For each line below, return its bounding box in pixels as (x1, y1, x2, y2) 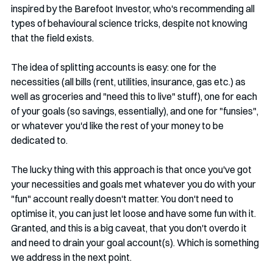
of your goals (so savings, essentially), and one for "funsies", (11, 104, 260, 117)
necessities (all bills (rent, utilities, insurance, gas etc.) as (11, 75, 247, 88)
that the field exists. (11, 31, 96, 44)
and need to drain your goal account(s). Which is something (11, 236, 261, 249)
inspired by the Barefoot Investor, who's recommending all (11, 2, 257, 15)
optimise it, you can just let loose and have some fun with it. (11, 207, 258, 219)
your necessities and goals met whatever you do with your (11, 177, 258, 190)
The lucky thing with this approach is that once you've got (11, 163, 253, 175)
